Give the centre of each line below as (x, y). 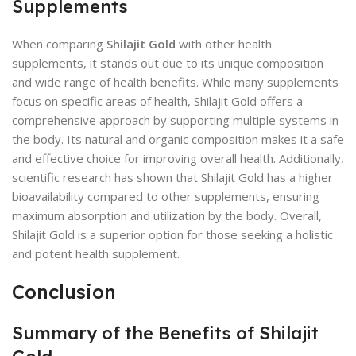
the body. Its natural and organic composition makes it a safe (178, 139)
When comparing (59, 44)
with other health (224, 44)
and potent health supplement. (96, 253)
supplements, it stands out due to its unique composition (168, 63)
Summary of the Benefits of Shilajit (165, 333)
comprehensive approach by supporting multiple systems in (175, 120)
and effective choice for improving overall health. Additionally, (178, 158)
